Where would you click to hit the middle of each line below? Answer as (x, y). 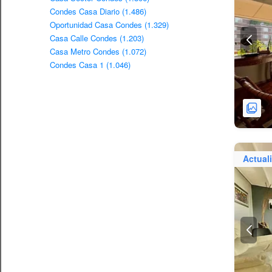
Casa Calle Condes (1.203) (97, 38)
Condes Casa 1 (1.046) (90, 64)
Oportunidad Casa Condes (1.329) (109, 24)
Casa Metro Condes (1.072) (98, 51)
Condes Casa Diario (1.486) (98, 11)
